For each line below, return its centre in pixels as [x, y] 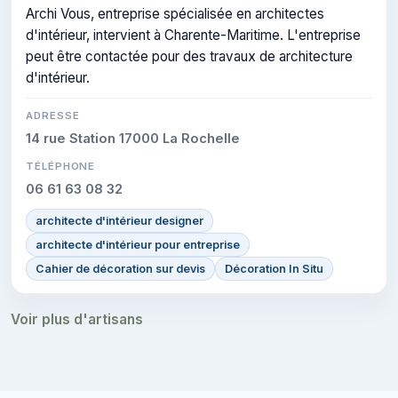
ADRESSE [53, 115]
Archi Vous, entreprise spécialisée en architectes [175, 13]
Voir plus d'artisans [77, 319]
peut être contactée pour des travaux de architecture [189, 56]
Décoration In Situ [274, 268]
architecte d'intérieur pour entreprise [138, 244]
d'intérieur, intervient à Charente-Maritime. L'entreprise [193, 35]
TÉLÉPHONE [61, 166]
